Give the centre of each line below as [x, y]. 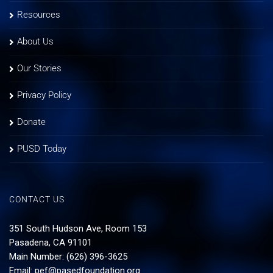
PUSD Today [42, 148]
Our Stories [39, 68]
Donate [31, 122]
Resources [39, 14]
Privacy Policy [44, 95]
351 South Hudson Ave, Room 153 [78, 228]
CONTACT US [37, 199]
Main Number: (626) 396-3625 [68, 256]
